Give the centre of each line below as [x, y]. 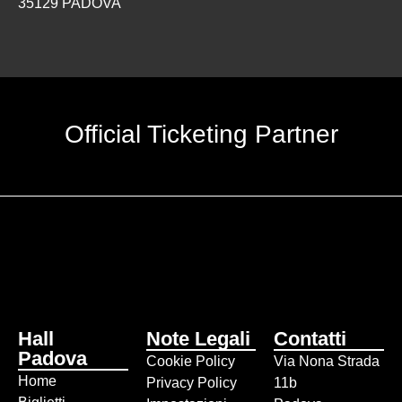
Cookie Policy [190, 361]
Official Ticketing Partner [201, 134]
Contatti [310, 339]
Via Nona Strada [327, 361]
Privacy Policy [191, 383]
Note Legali [198, 339]
